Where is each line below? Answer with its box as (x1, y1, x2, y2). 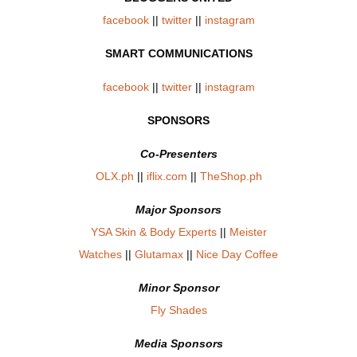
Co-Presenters (139, 147, 218, 161)
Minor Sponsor (138, 281, 219, 295)
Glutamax (135, 248, 183, 261)
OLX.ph (95, 170, 134, 183)
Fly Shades (150, 304, 207, 317)
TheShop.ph (199, 170, 262, 183)
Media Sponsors (134, 337, 223, 351)
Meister (229, 226, 267, 239)
